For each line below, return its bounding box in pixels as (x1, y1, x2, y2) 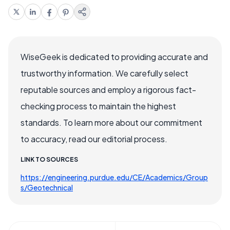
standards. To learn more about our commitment (21, 117, 202, 128)
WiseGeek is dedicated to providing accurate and (21, 51, 208, 62)
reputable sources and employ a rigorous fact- (21, 84, 196, 95)
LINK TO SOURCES (21, 155, 78, 163)
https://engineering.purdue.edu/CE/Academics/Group (21, 172, 208, 182)
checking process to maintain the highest (21, 100, 176, 111)
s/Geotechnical (21, 182, 73, 192)
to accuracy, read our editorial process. (21, 133, 167, 144)
